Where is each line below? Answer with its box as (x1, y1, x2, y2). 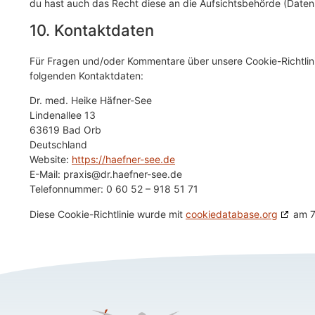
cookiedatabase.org (186, 207, 278, 220)
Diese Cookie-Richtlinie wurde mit (30, 207, 186, 220)
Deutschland (30, 139, 87, 151)
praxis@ (63, 168, 101, 181)
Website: (30, 153, 72, 166)
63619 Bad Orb (30, 124, 101, 136)
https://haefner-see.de (72, 153, 175, 166)
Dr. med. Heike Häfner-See (30, 94, 152, 107)
